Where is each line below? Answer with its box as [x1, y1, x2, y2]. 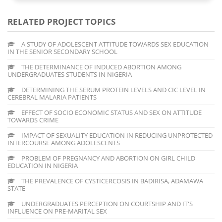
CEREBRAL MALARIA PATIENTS [7, 92, 97, 102]
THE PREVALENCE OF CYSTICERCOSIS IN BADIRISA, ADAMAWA [20, 176, 203, 185]
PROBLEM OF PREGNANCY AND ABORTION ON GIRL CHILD [20, 153, 195, 163]
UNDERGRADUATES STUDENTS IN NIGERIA [7, 69, 132, 79]
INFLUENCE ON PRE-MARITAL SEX [7, 206, 107, 216]
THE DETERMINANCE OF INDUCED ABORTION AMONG [20, 62, 181, 71]
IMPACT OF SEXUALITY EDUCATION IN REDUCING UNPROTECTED [20, 130, 213, 140]
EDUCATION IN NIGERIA [7, 161, 78, 170]
